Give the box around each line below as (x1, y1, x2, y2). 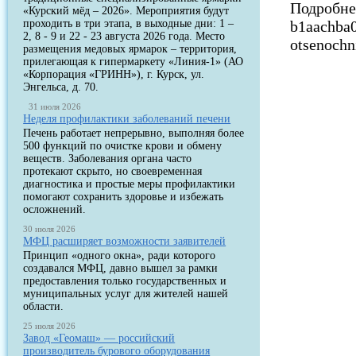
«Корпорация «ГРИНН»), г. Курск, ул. (23, 68, 205, 80)
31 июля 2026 (29, 102, 82, 111)
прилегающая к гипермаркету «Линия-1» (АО (23, 56, 244, 68)
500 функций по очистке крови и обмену (23, 140, 222, 152)
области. (23, 300, 64, 312)
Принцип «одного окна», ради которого (23, 250, 216, 261)
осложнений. (23, 203, 87, 215)
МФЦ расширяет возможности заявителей (23, 235, 226, 247)
